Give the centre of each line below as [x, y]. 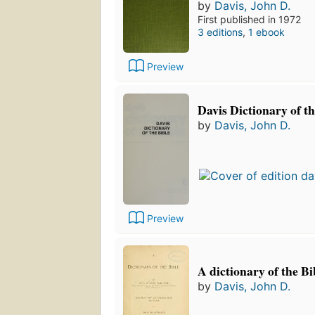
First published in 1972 [249, 19]
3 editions [220, 32]
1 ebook [266, 32]
